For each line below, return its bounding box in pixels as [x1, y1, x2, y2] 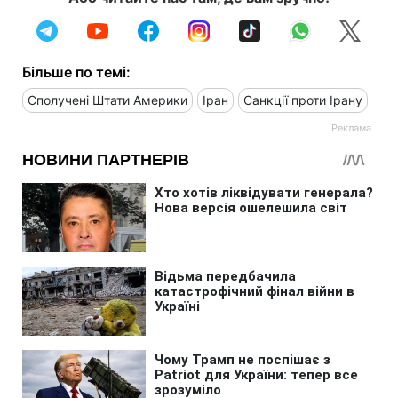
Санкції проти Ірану [243, 92, 362, 108]
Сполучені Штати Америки [28, 92, 187, 108]
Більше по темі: [22, 63, 131, 82]
